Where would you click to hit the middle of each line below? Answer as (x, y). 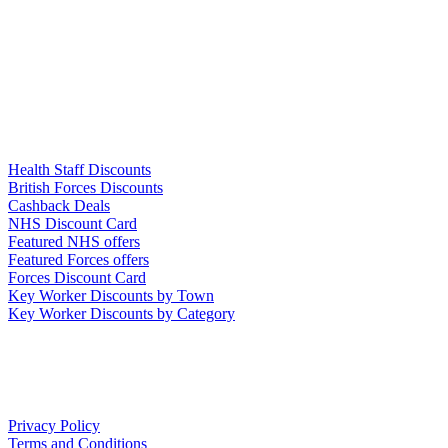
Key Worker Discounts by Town (111, 295)
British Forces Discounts (85, 187)
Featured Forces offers (78, 259)
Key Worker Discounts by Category (121, 313)
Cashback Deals (59, 205)
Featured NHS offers (74, 241)
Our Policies (49, 387)
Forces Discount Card (77, 277)
